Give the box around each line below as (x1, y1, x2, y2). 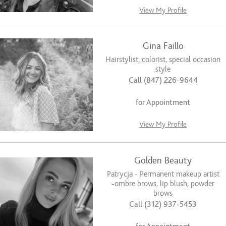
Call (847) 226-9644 (128, 76, 198, 85)
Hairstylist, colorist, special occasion (105, 55, 221, 65)
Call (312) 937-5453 (129, 199, 197, 209)
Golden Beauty (134, 155, 192, 166)
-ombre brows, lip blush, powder (111, 179, 215, 188)
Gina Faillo (142, 41, 184, 52)
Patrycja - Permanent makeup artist (106, 169, 219, 179)
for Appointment (136, 98, 191, 107)
